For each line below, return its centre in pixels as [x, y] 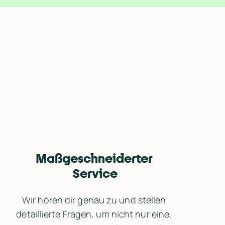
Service [95, 173]
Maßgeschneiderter [95, 158]
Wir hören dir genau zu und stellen [94, 200]
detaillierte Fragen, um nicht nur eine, [94, 214]
